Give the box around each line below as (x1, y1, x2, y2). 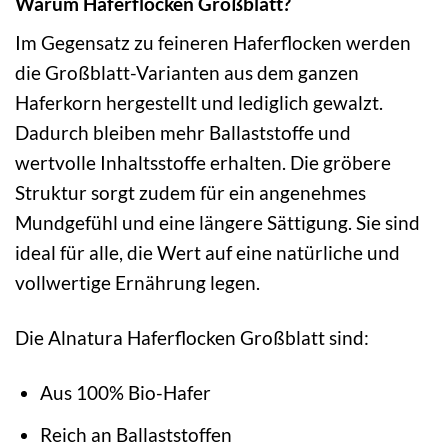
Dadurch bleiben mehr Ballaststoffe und (15, 121, 351, 145)
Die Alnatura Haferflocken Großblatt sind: (15, 326, 369, 350)
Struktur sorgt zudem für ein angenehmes (15, 181, 366, 205)
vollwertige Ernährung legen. (15, 271, 260, 295)
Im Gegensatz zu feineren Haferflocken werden (15, 31, 411, 55)
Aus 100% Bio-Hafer (39, 381, 211, 405)
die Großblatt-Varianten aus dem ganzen (15, 61, 359, 85)
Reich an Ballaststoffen (39, 422, 232, 446)
